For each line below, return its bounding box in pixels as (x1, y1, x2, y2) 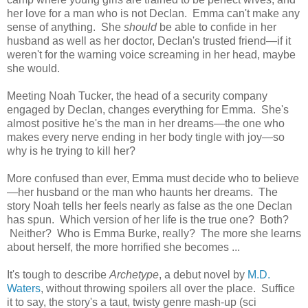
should (124, 21, 157, 33)
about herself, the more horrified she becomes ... (7, 241, 240, 253)
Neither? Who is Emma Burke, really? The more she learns (7, 227, 301, 239)
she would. (7, 62, 60, 74)
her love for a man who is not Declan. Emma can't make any (7, 7, 300, 19)
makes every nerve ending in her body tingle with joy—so (7, 131, 285, 143)
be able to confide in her (157, 21, 276, 33)
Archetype (109, 268, 159, 280)
